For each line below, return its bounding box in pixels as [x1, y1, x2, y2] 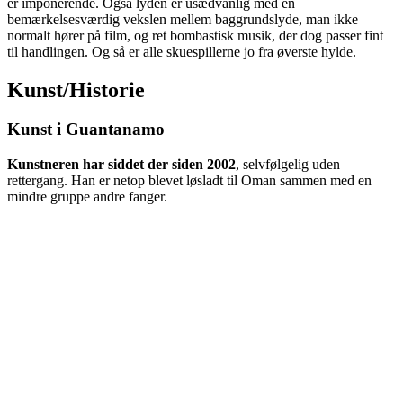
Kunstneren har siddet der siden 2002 [7, 157, 236, 173]
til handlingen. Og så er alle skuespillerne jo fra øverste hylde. [7, 43, 356, 59]
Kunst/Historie [7, 77, 145, 102]
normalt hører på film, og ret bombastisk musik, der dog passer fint [7, 27, 383, 43]
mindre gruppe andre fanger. [7, 189, 167, 205]
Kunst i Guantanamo [7, 120, 165, 139]
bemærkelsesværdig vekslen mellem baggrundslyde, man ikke [7, 11, 358, 27]
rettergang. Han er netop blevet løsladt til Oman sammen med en [7, 173, 372, 189]
